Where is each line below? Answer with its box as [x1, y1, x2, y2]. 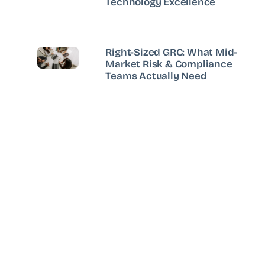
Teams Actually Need [105, 69, 207, 82]
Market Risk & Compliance [105, 57, 232, 70]
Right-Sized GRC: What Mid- [105, 46, 238, 59]
